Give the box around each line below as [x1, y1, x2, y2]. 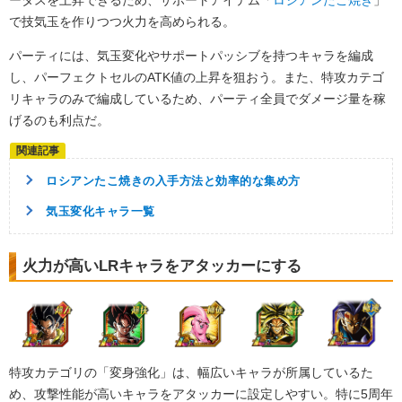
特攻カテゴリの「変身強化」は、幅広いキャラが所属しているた [9, 364, 373, 380]
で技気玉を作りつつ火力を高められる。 [9, 13, 235, 29]
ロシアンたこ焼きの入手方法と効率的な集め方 [46, 173, 301, 188]
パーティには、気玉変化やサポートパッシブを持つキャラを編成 [9, 48, 373, 63]
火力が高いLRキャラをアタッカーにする [22, 257, 301, 275]
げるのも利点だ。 [9, 112, 109, 127]
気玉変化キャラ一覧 [46, 204, 155, 218]
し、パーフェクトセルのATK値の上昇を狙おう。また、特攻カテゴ [9, 69, 384, 84]
